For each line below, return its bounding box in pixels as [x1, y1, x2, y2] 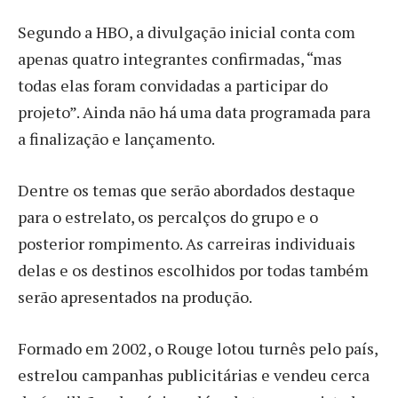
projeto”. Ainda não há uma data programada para [18, 101, 370, 123]
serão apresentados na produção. [18, 285, 252, 307]
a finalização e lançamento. [18, 128, 215, 150]
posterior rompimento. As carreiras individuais [18, 232, 355, 254]
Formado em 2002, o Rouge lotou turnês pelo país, [18, 337, 378, 359]
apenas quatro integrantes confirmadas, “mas [18, 48, 342, 70]
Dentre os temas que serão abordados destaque [18, 179, 355, 201]
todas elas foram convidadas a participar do [18, 75, 328, 97]
